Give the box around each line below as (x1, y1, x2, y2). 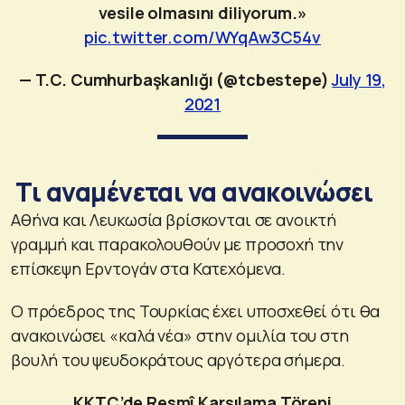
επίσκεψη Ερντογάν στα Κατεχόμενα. (11, 257, 287, 279)
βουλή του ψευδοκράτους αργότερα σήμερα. (11, 348, 346, 371)
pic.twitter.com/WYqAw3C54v (83, 25, 322, 48)
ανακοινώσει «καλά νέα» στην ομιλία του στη (11, 324, 349, 346)
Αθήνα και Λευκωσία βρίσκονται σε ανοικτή (11, 208, 336, 231)
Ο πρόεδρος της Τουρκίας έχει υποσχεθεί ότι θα (11, 299, 381, 322)
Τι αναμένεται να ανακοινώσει (11, 174, 373, 209)
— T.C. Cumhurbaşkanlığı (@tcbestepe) (18, 68, 333, 90)
